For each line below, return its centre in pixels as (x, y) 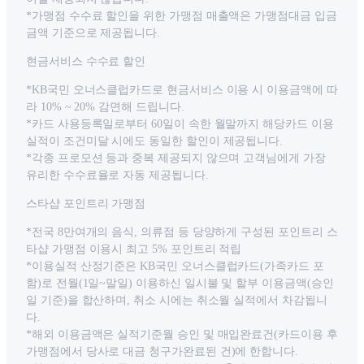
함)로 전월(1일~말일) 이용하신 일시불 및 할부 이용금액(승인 (180, 284)
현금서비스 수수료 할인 (86, 62)
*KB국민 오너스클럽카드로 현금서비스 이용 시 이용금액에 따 (182, 90)
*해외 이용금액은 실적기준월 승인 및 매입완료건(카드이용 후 (182, 335)
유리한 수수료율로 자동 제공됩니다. (117, 175)
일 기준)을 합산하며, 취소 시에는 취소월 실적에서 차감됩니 (177, 301)
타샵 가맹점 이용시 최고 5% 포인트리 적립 (134, 249)
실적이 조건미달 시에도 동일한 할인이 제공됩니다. (155, 141)
